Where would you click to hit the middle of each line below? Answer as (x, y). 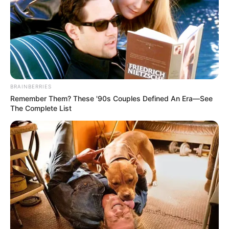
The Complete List (41, 108)
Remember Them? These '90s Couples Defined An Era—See (111, 99)
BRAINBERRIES (31, 87)
